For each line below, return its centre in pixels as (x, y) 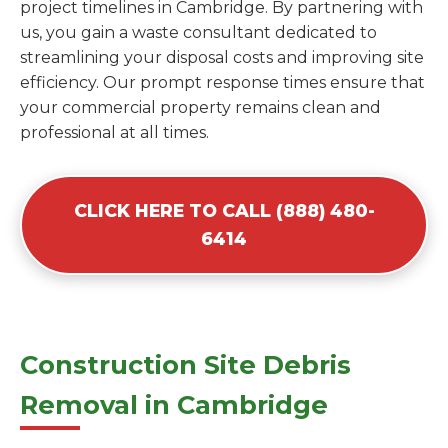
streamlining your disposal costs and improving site (222, 58)
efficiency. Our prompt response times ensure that (222, 83)
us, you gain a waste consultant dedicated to (198, 33)
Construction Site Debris (185, 365)
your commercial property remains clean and (200, 108)
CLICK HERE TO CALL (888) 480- (224, 211)
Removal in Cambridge (174, 405)
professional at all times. (114, 133)
